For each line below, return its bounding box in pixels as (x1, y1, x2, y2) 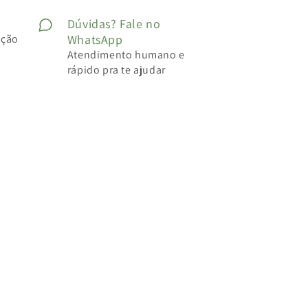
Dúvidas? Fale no (67, 15, 161, 32)
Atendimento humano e (67, 47, 185, 62)
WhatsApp (67, 31, 123, 47)
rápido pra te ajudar (67, 62, 166, 77)
